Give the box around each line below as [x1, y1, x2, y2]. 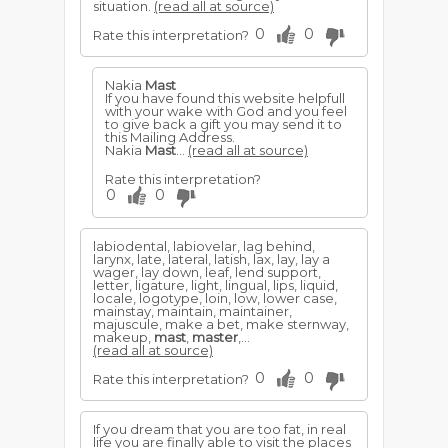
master [192, 329, 238, 345]
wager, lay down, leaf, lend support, [93, 264, 321, 280]
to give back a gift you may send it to [105, 116, 342, 132]
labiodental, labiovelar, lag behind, [93, 238, 315, 254]
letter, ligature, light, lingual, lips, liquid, [93, 277, 338, 293]
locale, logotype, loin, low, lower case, [93, 290, 337, 306]
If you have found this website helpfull [105, 90, 345, 106]
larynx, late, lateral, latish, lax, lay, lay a [93, 251, 330, 267]
